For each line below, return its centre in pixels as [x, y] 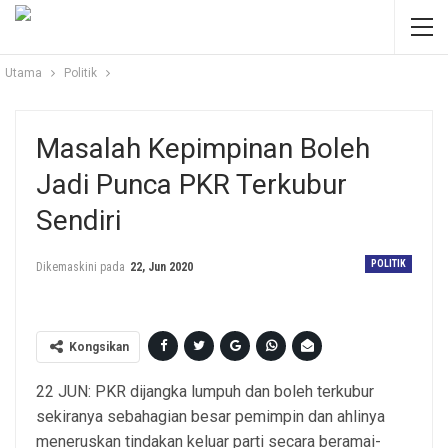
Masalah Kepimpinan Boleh [203, 148]
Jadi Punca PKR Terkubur [191, 184]
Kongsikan [99, 346]
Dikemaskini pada [82, 267]
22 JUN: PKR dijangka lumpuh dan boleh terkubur [205, 391]
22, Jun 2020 [161, 267]
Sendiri [78, 220]
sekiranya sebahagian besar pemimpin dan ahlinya [210, 416]
